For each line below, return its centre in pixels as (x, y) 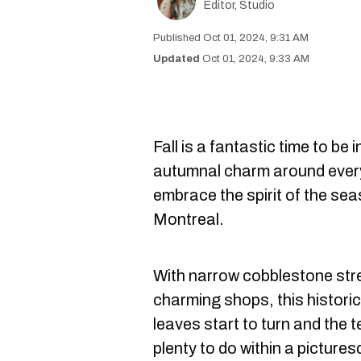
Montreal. (189, 219)
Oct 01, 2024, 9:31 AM (256, 38)
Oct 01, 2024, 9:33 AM (256, 59)
